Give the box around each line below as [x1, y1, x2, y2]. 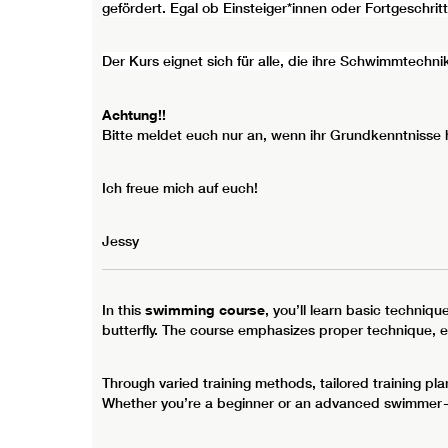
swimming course [141, 301, 265, 319]
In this [102, 301, 141, 320]
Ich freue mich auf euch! [102, 178, 258, 197]
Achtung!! [102, 105, 166, 123]
